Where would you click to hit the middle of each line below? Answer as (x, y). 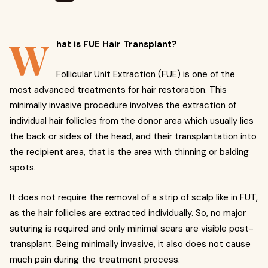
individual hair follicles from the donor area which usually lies (132, 121)
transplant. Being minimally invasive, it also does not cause (130, 244)
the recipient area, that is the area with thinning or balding (129, 152)
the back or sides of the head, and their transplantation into (133, 136)
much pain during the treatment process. (95, 260)
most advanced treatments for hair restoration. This (118, 90)
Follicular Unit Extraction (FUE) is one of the (146, 74)
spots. (23, 167)
